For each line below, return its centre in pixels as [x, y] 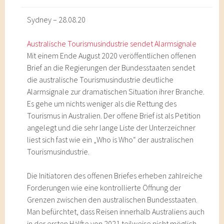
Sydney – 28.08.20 [56, 19]
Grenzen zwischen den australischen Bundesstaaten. [112, 199]
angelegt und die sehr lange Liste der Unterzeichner [111, 127]
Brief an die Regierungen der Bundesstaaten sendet [111, 67]
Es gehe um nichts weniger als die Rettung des [102, 103]
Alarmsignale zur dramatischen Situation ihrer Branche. [116, 91]
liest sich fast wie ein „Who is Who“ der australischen [110, 139]
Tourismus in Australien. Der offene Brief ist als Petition [114, 115]
